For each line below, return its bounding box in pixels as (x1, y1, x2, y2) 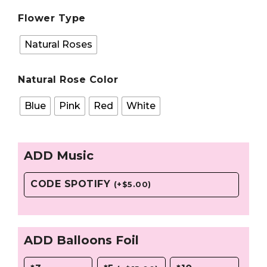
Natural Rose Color (18, 74, 118, 85)
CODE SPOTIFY (30, 178, 114, 190)
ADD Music (24, 148, 94, 163)
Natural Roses (24, 39, 92, 50)
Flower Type (18, 13, 86, 24)
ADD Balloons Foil (24, 233, 139, 247)
